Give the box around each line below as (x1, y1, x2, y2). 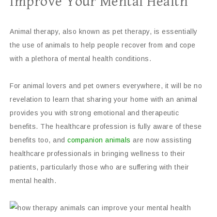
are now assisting (130, 136, 192, 144)
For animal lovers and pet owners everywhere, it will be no (10, 82, 202, 90)
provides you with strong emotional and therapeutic (10, 109, 179, 117)
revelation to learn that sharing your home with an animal (10, 95, 198, 103)
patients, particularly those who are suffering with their (10, 163, 189, 171)
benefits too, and (10, 136, 67, 144)
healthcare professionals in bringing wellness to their (10, 150, 185, 157)
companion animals (67, 136, 131, 144)
